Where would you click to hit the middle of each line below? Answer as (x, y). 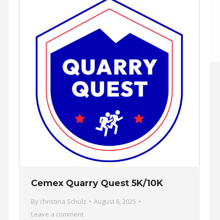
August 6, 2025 (115, 202)
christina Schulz (63, 202)
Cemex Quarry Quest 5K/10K (97, 183)
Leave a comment (57, 214)
